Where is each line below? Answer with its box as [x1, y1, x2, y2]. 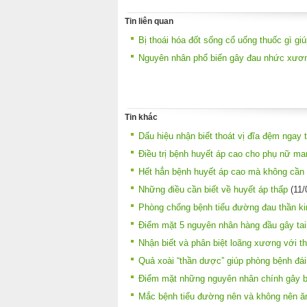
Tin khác [125, 112, 158, 122]
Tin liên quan [125, 16, 173, 26]
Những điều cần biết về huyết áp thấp [138, 184, 288, 195]
